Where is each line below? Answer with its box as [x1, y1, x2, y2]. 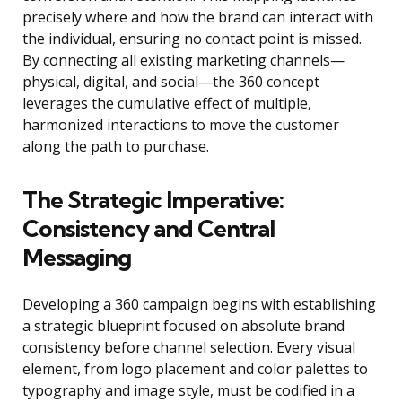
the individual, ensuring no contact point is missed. [22, 29, 362, 49]
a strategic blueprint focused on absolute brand [22, 316, 345, 336]
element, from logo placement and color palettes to [22, 359, 368, 380]
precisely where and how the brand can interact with [22, 7, 373, 28]
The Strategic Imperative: [22, 185, 284, 215]
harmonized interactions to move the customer [22, 115, 339, 135]
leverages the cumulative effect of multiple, [22, 93, 311, 114]
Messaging [22, 242, 131, 273]
